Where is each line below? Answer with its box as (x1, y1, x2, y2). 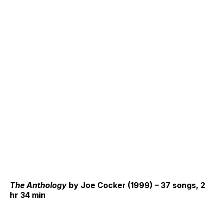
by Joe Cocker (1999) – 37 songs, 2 (67, 180, 205, 190)
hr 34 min (10, 190, 46, 200)
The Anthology (10, 180, 67, 190)
